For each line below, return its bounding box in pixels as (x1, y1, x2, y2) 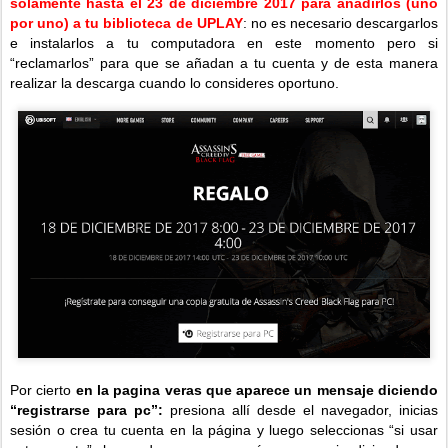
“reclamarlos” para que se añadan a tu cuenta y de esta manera (10, 54, 438, 71)
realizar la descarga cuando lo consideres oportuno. (10, 74, 339, 91)
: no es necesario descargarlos (242, 14, 439, 31)
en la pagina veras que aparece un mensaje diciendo (75, 382, 439, 399)
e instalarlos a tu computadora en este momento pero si (10, 34, 438, 51)
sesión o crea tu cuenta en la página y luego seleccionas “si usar (10, 422, 438, 439)
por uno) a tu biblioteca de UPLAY (10, 14, 243, 31)
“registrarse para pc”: (10, 402, 163, 419)
